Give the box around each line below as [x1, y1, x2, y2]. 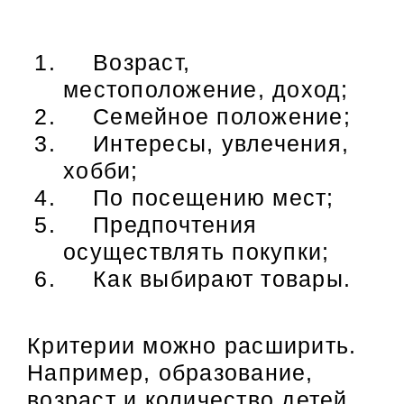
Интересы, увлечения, [63, 131, 349, 157]
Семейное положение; [63, 104, 351, 130]
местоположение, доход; [63, 77, 349, 103]
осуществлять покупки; [63, 239, 330, 265]
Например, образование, [27, 360, 314, 386]
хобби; [63, 158, 139, 184]
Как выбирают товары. [63, 266, 351, 292]
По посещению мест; [63, 185, 335, 211]
